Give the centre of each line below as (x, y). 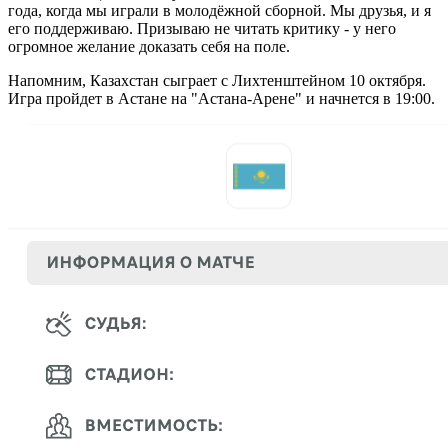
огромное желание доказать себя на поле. (149, 46)
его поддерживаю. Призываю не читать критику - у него (202, 28)
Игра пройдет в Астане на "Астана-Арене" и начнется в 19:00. (221, 98)
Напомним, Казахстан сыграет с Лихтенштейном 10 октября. (217, 80)
